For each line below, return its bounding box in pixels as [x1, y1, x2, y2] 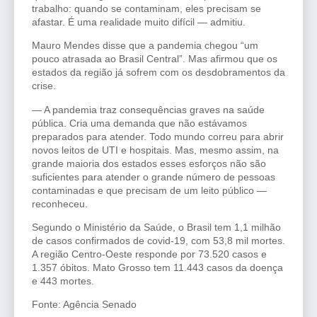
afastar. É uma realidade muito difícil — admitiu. [32, 16, 246, 28]
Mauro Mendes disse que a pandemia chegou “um [32, 40, 258, 52]
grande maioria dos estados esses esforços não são [32, 157, 266, 169]
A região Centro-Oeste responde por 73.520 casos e [32, 248, 267, 260]
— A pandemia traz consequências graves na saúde [32, 103, 265, 115]
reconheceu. [32, 197, 88, 209]
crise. [32, 80, 56, 92]
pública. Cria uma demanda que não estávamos [32, 117, 247, 129]
